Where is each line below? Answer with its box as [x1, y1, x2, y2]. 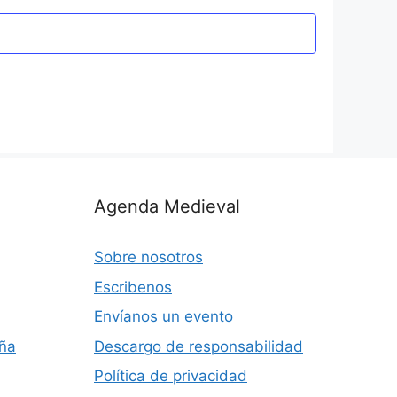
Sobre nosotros [94, 248, 203, 266]
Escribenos [94, 277, 172, 296]
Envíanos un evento [94, 307, 233, 325]
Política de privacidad [94, 367, 247, 385]
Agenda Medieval [94, 196, 240, 217]
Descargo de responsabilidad [94, 337, 303, 355]
